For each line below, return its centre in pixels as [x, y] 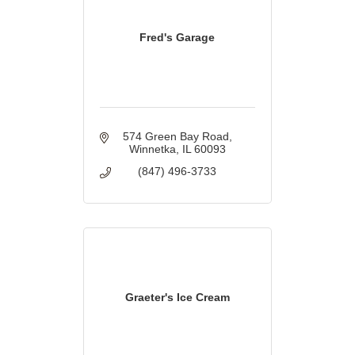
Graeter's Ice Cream [177, 298]
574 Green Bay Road [176, 137]
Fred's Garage [177, 38]
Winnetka [152, 149]
